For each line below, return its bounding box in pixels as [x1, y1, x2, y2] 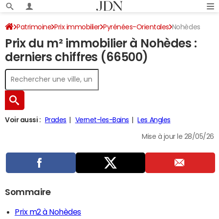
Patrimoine [17, 23, 52, 30]
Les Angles [137, 116, 171, 123]
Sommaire [5, 188, 51, 197]
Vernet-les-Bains [75, 116, 129, 123]
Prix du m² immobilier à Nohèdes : [5, 38, 197, 49]
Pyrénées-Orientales [103, 23, 169, 30]
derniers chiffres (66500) [5, 51, 149, 63]
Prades [44, 116, 66, 123]
